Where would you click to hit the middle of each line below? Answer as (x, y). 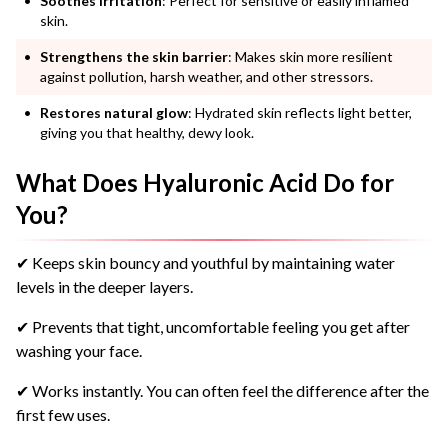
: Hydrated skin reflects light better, (300, 112)
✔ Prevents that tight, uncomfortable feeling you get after (213, 326)
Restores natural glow (114, 112)
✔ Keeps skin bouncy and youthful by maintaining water (205, 262)
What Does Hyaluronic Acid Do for (205, 182)
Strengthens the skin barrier (134, 56)
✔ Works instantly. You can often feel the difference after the (222, 390)
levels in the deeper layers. (104, 286)
